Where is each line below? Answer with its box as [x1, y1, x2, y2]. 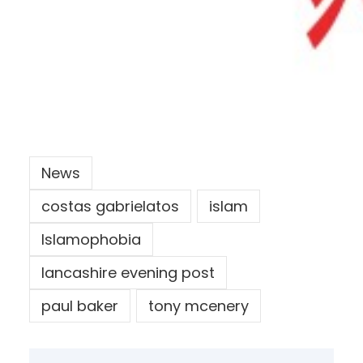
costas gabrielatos [41, 196, 179, 217]
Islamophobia [41, 229, 141, 250]
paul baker [41, 296, 118, 317]
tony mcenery [148, 296, 249, 317]
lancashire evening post [41, 263, 215, 284]
